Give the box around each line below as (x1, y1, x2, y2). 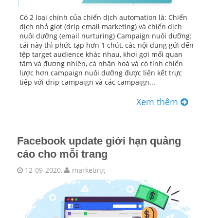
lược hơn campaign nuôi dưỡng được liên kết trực (19, 68, 182, 78)
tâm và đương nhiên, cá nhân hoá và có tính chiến (19, 59, 183, 69)
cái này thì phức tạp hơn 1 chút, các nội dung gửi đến (19, 40, 194, 50)
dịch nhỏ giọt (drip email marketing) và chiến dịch (19, 22, 182, 32)
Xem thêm (136, 96, 181, 108)
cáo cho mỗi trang (17, 148, 108, 161)
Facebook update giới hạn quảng (17, 135, 181, 147)
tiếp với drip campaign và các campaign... (19, 77, 155, 87)
